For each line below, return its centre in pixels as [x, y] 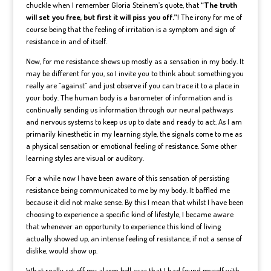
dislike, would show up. [61, 250]
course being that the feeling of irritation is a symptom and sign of [130, 29]
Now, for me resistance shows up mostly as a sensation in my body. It [135, 61]
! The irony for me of [209, 17]
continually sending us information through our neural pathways [129, 109]
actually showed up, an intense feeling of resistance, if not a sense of [134, 238]
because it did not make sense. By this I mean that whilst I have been [135, 202]
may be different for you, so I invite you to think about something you [135, 73]
